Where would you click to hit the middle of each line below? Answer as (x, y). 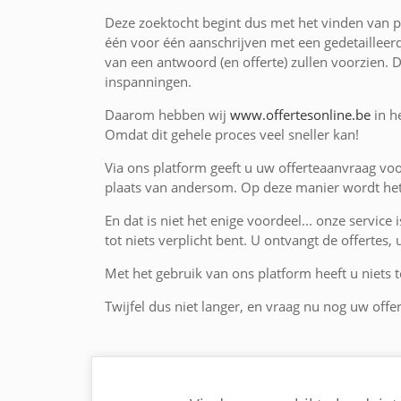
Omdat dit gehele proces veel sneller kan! (232, 135)
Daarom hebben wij (167, 115)
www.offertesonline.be (300, 115)
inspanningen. (148, 82)
